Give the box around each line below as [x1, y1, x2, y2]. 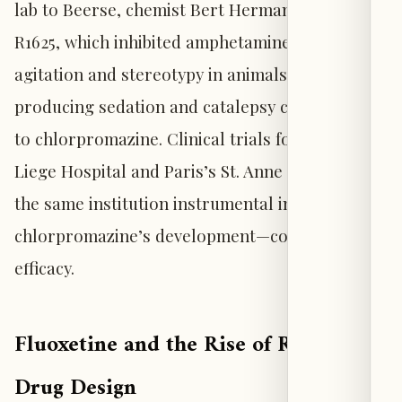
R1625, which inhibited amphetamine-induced [14, 30, 360, 53]
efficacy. [14, 256, 74, 279]
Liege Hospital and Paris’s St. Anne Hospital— [14, 159, 367, 182]
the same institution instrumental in [14, 191, 293, 214]
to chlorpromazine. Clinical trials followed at [14, 127, 363, 150]
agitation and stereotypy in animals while [14, 62, 333, 85]
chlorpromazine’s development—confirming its [14, 223, 378, 247]
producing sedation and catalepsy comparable [14, 94, 371, 118]
